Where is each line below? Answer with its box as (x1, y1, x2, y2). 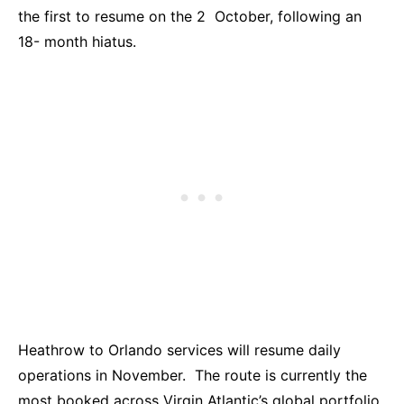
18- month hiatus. (18, 32, 141, 50)
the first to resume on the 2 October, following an (18, 7, 362, 25)
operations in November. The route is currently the (18, 366, 367, 384)
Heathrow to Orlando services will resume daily (18, 341, 341, 359)
